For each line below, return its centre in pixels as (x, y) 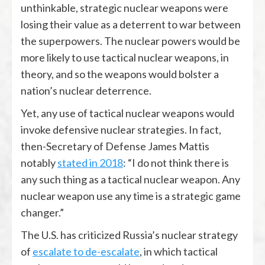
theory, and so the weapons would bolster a (120, 74)
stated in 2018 (90, 162)
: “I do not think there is (176, 162)
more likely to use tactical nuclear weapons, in (125, 57)
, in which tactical (179, 251)
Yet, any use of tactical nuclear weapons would (127, 113)
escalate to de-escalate (86, 251)
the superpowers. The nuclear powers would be (130, 41)
